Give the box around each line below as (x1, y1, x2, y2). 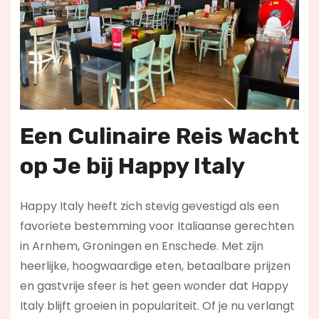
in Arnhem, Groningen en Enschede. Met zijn (19, 237, 263, 254)
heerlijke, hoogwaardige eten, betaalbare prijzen (19, 257, 291, 274)
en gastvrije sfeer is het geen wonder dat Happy (19, 277, 288, 294)
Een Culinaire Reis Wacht (19, 122, 299, 150)
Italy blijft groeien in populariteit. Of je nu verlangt (19, 297, 295, 314)
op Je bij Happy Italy (19, 152, 245, 179)
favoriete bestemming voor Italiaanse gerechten (19, 217, 294, 234)
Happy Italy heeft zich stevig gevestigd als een (19, 197, 279, 214)
